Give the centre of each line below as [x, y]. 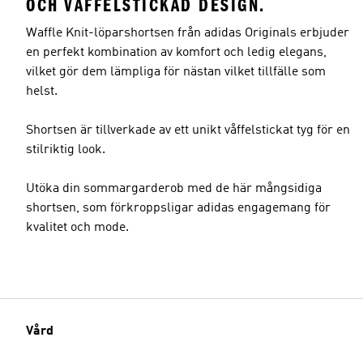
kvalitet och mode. [77, 227]
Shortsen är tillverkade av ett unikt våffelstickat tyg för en [188, 130]
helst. [42, 91]
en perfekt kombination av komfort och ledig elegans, [176, 52]
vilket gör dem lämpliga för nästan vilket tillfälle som [176, 72]
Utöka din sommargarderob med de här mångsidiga [174, 188]
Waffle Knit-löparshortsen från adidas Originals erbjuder [188, 33]
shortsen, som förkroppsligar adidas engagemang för [178, 208]
